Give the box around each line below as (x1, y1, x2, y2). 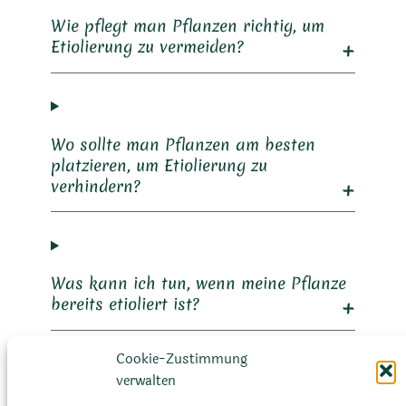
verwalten (116, 371, 176, 391)
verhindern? (51, 174, 140, 198)
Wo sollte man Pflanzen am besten (51, 132, 315, 156)
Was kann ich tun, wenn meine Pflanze (51, 272, 346, 295)
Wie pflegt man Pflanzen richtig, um (51, 14, 324, 37)
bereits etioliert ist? (51, 293, 199, 316)
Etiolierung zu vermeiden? (51, 34, 244, 58)
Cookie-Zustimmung (116, 349, 247, 370)
